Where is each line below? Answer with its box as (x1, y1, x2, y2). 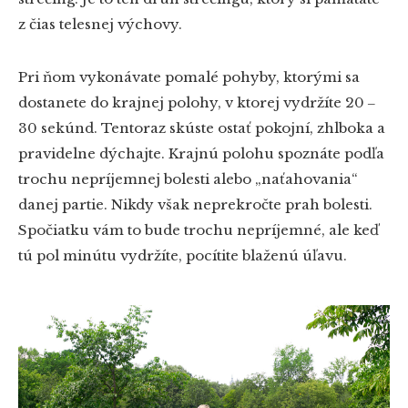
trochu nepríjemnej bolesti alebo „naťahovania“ (18, 170, 358, 189)
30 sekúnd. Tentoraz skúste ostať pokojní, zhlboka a (18, 119, 385, 138)
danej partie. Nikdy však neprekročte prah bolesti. (18, 196, 372, 214)
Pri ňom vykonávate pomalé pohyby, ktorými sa (18, 68, 360, 87)
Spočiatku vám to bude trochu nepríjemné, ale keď (18, 221, 379, 240)
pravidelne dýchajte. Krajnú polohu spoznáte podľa (18, 145, 384, 163)
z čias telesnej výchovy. (18, 15, 182, 34)
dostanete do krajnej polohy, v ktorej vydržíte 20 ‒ (18, 94, 375, 112)
